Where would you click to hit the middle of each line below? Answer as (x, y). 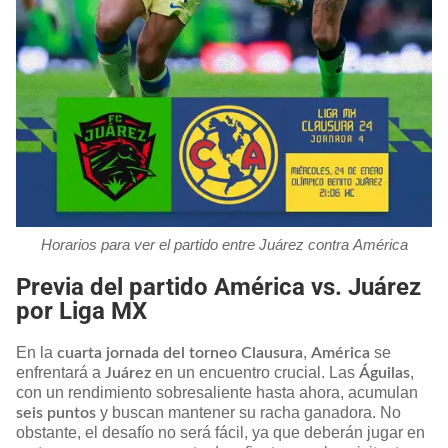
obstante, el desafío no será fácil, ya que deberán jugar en (220, 432)
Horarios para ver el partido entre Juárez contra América (224, 244)
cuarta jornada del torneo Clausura (180, 352)
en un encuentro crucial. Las (255, 372)
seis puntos (56, 412)
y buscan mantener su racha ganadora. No (248, 412)
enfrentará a (60, 372)
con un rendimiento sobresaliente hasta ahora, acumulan (217, 392)
